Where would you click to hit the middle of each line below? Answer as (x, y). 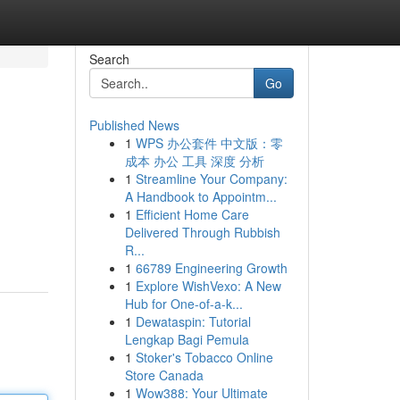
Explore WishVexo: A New (208, 286)
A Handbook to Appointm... (200, 196)
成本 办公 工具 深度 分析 (194, 161)
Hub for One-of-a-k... (183, 304)
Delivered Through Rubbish (202, 232)
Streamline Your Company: (211, 179)
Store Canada (164, 375)
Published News (134, 125)
